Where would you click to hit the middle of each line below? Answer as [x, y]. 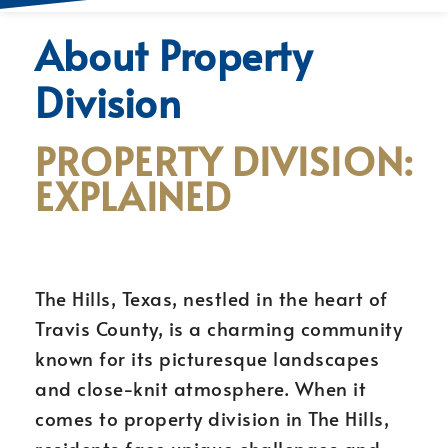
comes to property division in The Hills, [212, 418]
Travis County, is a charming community [218, 328]
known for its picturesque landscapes [207, 358]
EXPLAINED [133, 195]
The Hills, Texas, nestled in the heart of [211, 298]
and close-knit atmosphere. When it [200, 388]
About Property [173, 54]
